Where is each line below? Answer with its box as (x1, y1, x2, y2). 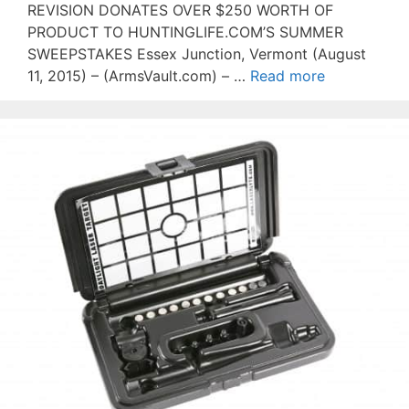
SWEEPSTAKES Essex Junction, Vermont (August (27, 45, 366, 64)
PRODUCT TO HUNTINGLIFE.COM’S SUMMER (27, 23, 343, 42)
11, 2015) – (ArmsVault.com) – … (27, 67, 250, 86)
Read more (250, 67, 325, 86)
